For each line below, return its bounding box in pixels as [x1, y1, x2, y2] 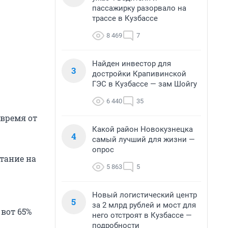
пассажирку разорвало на [92, 4, 186, 13]
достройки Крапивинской [92, 69, 186, 78]
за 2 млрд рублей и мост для [92, 201, 196, 210]
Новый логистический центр [92, 190, 197, 199]
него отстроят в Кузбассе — [92, 211, 192, 220]
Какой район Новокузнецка [92, 125, 193, 134]
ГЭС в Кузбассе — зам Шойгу [92, 79, 197, 89]
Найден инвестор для [92, 59, 171, 68]
